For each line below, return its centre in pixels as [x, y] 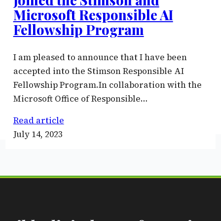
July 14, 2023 [38, 134]
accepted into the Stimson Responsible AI [98, 71]
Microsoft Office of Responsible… [80, 98]
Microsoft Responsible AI [93, 15]
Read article [38, 120]
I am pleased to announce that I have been [100, 57]
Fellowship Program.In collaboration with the [107, 85]
